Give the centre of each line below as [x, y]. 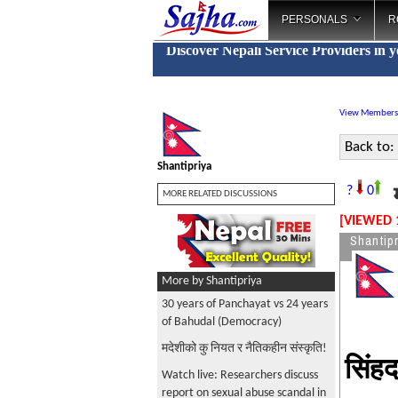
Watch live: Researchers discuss [240, 375]
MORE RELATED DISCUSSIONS [220, 194]
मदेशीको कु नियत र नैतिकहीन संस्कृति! [244, 349]
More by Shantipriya [212, 281]
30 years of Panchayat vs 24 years [245, 304]
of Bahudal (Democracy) [222, 322]
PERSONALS [314, 20]
